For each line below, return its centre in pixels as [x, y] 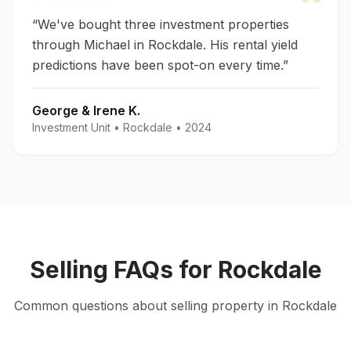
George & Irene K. [86, 110]
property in [245, 306]
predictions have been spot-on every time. [157, 65]
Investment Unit [71, 127]
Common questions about [92, 306]
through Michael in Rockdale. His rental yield [165, 45]
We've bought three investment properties [163, 24]
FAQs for [163, 270]
